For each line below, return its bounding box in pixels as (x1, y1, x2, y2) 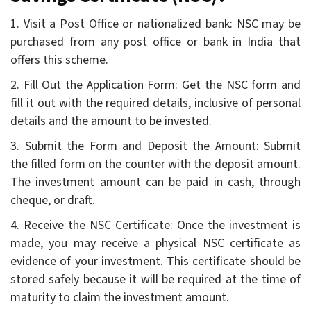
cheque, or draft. (10, 191, 95, 209)
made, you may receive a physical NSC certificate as (10, 234, 301, 252)
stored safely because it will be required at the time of (10, 270, 301, 288)
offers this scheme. (10, 51, 108, 69)
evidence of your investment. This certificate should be (10, 252, 301, 270)
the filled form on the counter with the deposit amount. (10, 155, 301, 173)
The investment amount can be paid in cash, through (10, 173, 301, 191)
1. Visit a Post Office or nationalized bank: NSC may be (10, 15, 301, 33)
